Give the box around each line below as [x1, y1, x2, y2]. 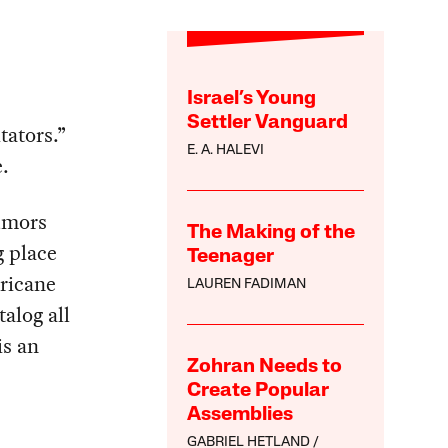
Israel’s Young [187, 89, 317, 110]
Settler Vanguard [187, 113, 349, 134]
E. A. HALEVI [187, 143, 265, 159]
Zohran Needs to [187, 357, 343, 378]
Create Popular [187, 381, 330, 402]
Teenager [187, 247, 275, 268]
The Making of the [187, 223, 356, 244]
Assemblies [187, 405, 294, 426]
